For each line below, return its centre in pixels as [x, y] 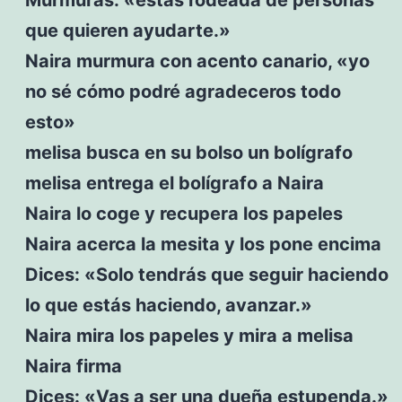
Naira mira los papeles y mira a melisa [189, 335]
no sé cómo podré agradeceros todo [183, 91]
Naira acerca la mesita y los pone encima [203, 244]
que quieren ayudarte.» [127, 30]
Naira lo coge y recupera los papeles [184, 213]
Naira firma [73, 366]
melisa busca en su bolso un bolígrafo [188, 152]
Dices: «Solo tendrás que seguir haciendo [206, 274]
